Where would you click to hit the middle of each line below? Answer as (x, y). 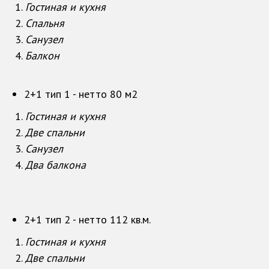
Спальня (45, 23)
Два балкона (56, 165)
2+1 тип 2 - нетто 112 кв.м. (87, 220)
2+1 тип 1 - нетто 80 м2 (81, 94)
